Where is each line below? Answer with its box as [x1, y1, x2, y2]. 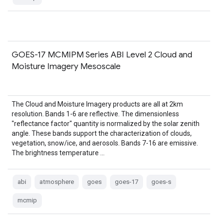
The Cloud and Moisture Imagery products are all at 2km [12, 100, 183, 108]
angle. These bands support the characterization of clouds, [12, 129, 192, 137]
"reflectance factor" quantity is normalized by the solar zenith [12, 120, 200, 127]
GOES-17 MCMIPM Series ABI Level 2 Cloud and [12, 49, 192, 60]
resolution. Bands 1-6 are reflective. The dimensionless [12, 110, 179, 118]
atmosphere [39, 178, 74, 185]
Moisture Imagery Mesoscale [12, 61, 121, 72]
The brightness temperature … [12, 149, 105, 157]
